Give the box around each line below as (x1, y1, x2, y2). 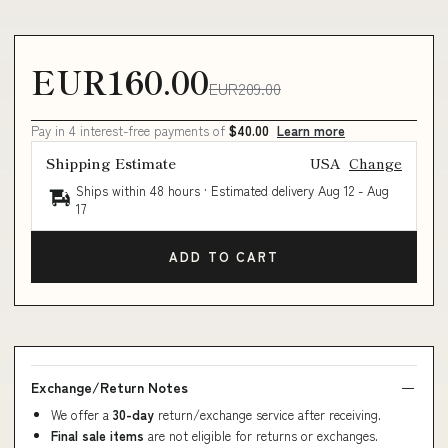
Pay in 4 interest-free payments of (31, 120, 229, 140)
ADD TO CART (169, 247, 279, 267)
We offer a (51, 404, 113, 424)
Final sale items (51, 425, 144, 445)
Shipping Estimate (46, 152, 176, 173)
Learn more (277, 120, 345, 140)
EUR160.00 (31, 57, 209, 104)
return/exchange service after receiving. (158, 404, 381, 424)
